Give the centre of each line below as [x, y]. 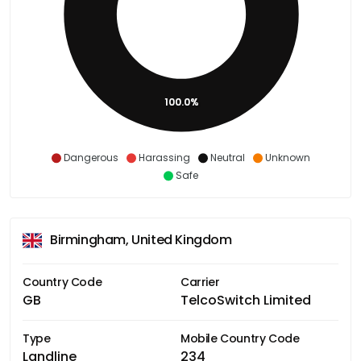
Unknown [287, 157]
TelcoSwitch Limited [246, 300]
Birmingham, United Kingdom [141, 240]
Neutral [227, 157]
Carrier [200, 282]
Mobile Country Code [240, 338]
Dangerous [91, 157]
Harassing [164, 157]
